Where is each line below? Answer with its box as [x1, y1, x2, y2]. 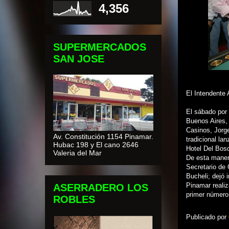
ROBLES [53, 194, 95, 205]
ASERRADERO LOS [53, 182, 148, 194]
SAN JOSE [53, 53, 104, 65]
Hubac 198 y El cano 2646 [53, 141, 139, 149]
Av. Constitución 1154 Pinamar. [53, 132, 153, 141]
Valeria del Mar [53, 149, 102, 157]
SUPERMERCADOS [53, 41, 146, 53]
